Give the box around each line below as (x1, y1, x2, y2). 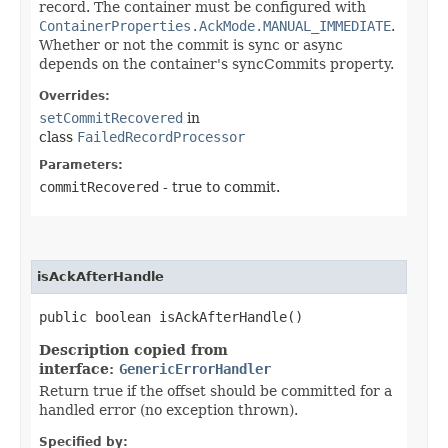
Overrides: (39, 88, 110, 103)
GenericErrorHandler (119, 360, 271, 377)
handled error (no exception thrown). (39, 401, 298, 418)
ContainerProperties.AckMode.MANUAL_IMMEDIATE (39, 17, 391, 34)
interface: (39, 360, 119, 377)
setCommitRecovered (39, 109, 183, 126)
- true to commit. (159, 178, 280, 195)
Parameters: (39, 157, 123, 172)
